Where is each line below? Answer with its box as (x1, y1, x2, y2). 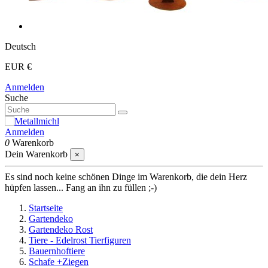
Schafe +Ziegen (29, 257, 89, 267)
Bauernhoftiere (29, 246, 85, 256)
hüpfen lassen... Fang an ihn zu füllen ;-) (5, 182, 157, 193)
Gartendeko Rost (29, 224, 93, 234)
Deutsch (5, 41, 36, 51)
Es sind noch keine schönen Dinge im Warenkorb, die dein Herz (5, 172, 247, 182)
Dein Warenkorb (5, 149, 68, 159)
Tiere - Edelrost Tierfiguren (29, 235, 131, 245)
